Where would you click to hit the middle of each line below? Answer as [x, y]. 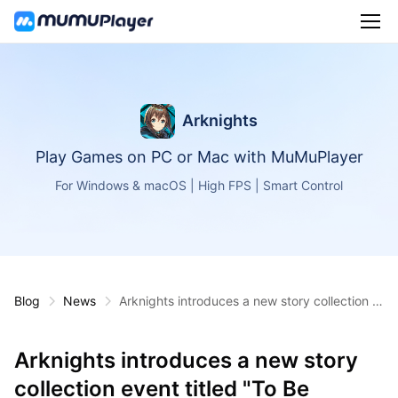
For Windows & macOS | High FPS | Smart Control [199, 186]
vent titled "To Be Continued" [203, 316]
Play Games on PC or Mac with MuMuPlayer [199, 157]
